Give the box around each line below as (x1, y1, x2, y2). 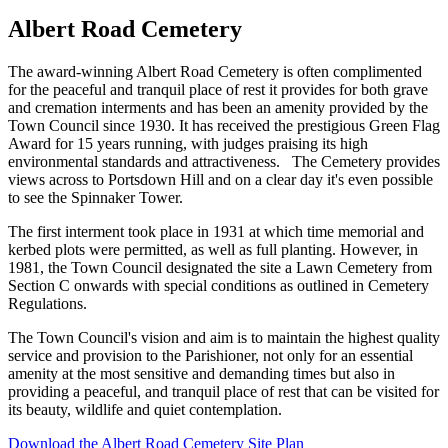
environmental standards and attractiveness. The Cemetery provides (8, 153, 440, 170)
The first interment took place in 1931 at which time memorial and (8, 223, 424, 240)
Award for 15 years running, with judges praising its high (8, 135, 368, 152)
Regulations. (8, 295, 87, 312)
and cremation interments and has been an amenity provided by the (8, 99, 428, 116)
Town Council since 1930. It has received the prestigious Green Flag (8, 117, 440, 134)
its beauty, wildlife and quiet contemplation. (8, 401, 282, 418)
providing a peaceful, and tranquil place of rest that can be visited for (8, 383, 439, 400)
